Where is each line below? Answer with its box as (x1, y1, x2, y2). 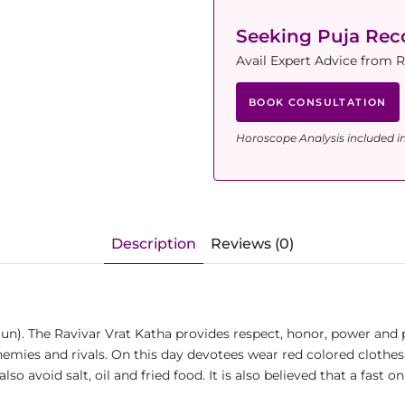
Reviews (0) (211, 235, 294, 252)
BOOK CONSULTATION (249, 96, 387, 108)
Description (111, 235, 196, 252)
